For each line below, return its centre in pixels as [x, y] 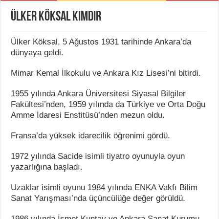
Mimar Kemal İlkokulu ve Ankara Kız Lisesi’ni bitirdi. [106, 73]
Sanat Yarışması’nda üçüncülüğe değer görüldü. [98, 198]
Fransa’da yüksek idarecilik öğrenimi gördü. [91, 135]
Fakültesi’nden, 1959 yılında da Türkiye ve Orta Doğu [108, 104]
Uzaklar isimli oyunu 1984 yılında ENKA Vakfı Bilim [104, 187]
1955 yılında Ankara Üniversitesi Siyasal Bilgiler [99, 93]
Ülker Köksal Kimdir [56, 17]
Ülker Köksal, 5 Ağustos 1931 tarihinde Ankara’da [101, 42]
